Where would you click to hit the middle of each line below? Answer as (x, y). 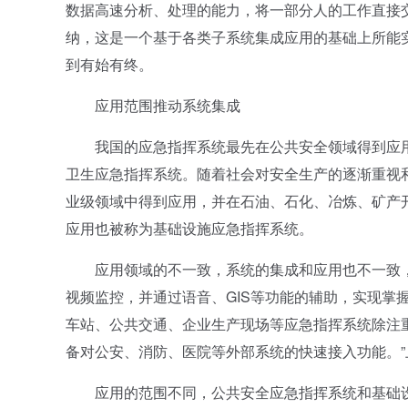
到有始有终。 (109, 64)
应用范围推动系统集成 (153, 105)
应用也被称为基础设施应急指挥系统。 (189, 228)
